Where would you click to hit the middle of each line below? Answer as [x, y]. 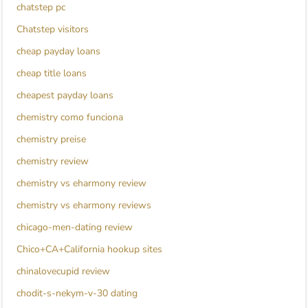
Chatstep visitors [53, 30]
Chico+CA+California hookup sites [89, 250]
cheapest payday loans [65, 96]
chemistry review [53, 162]
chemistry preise [51, 140]
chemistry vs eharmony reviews [84, 206]
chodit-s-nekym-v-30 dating [77, 294]
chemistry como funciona [70, 118]
